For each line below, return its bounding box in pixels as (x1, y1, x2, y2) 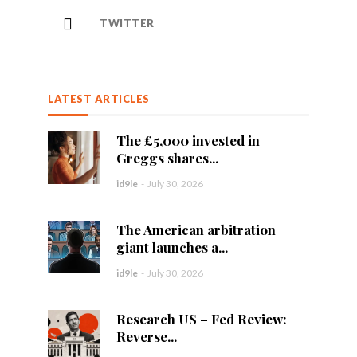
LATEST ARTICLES (48, 92, 150, 105)
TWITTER (100, 17, 155, 29)
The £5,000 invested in (116, 131, 260, 149)
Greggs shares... (116, 149, 218, 167)
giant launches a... (116, 238, 228, 256)
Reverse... (116, 328, 177, 345)
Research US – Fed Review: (116, 310, 287, 328)
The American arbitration (116, 221, 276, 238)
